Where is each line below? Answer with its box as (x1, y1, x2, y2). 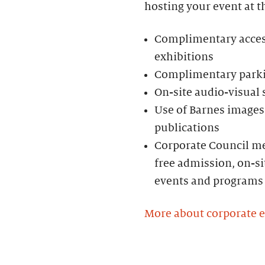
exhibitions (154, 50, 214, 63)
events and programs (154, 174, 263, 187)
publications (154, 121, 219, 134)
